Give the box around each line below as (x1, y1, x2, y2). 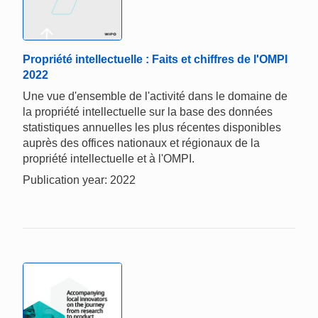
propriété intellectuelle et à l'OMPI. (23, 153, 194, 165)
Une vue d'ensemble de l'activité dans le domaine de (23, 90, 287, 103)
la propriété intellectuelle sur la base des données (23, 106, 273, 119)
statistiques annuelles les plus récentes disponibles (23, 121, 281, 134)
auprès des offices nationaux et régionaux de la (23, 137, 260, 150)
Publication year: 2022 (23, 174, 136, 187)
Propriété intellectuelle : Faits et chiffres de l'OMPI (23, 53, 287, 66)
